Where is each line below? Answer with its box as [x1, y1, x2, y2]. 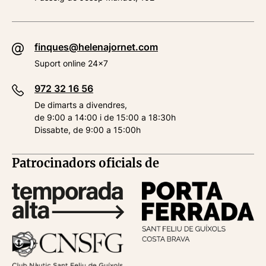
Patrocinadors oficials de [12, 156, 159, 170]
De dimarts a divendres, [34, 100, 127, 110]
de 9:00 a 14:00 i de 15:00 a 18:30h [34, 112, 176, 122]
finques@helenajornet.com [34, 41, 158, 53]
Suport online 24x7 [34, 58, 108, 68]
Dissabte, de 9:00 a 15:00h [34, 125, 141, 135]
